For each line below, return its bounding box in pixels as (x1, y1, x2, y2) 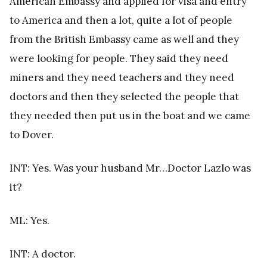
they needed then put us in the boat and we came (10, 108, 250, 122)
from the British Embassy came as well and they (10, 32, 239, 46)
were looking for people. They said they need (10, 51, 228, 65)
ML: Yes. (10, 213, 49, 227)
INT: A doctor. (10, 247, 76, 260)
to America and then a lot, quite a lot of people (10, 13, 232, 27)
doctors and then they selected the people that (10, 89, 239, 103)
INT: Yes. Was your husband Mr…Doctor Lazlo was (10, 161, 251, 175)
